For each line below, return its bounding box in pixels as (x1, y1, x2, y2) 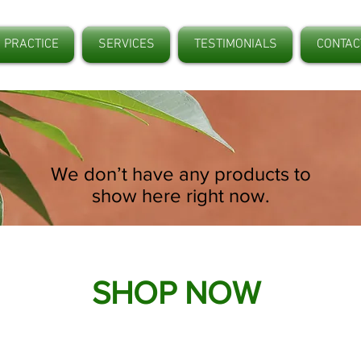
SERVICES (98, 36, 155, 52)
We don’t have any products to (50, 163, 311, 185)
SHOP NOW (92, 275, 260, 311)
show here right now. (91, 185, 270, 207)
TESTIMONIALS (193, 36, 277, 52)
